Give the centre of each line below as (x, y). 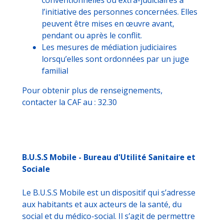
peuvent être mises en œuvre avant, (108, 23)
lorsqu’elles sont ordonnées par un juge (115, 59)
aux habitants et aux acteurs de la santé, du (102, 204)
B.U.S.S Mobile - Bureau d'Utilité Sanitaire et (109, 157)
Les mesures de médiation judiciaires (109, 47)
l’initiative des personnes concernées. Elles (120, 12)
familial (55, 70)
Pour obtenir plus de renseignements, (92, 90)
